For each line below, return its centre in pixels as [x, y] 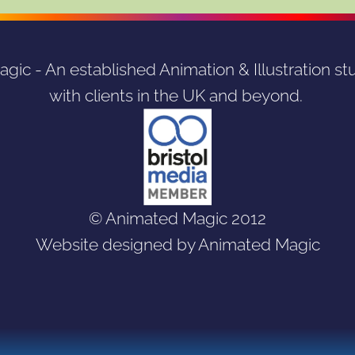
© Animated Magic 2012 [177, 219]
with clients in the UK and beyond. [177, 96]
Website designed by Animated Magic [177, 245]
